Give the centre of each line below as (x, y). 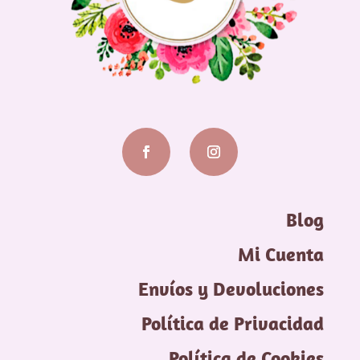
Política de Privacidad (233, 323)
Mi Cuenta (281, 254)
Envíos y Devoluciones (231, 288)
